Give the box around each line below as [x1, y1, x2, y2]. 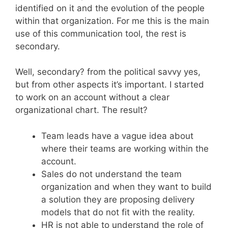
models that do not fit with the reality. [41, 207, 195, 217]
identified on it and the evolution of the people [15, 3, 205, 13]
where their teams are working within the [41, 143, 209, 154]
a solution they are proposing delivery [41, 194, 194, 205]
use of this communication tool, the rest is [15, 28, 186, 39]
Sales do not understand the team [41, 168, 182, 179]
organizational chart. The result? [15, 105, 148, 115]
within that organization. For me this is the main [15, 15, 209, 26]
